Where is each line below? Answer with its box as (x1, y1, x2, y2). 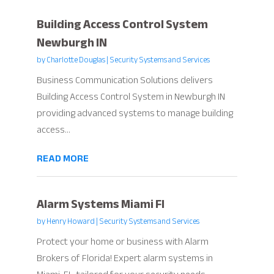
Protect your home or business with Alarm (36, 232, 209, 251)
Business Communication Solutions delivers (36, 70, 213, 89)
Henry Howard (46, 213, 95, 229)
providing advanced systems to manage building (36, 103, 233, 122)
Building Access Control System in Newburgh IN (36, 87, 225, 106)
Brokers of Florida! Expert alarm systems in (36, 248, 213, 267)
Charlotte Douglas (46, 52, 105, 67)
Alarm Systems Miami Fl (36, 192, 165, 215)
